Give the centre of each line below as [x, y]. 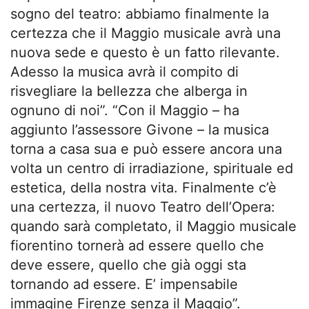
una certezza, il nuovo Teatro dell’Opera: [143, 207]
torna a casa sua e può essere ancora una [146, 149]
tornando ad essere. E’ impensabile [124, 285]
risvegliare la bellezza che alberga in [129, 91]
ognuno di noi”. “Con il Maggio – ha [125, 111]
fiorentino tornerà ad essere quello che [137, 246]
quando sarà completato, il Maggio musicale [153, 227]
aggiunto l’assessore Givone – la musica [140, 130]
